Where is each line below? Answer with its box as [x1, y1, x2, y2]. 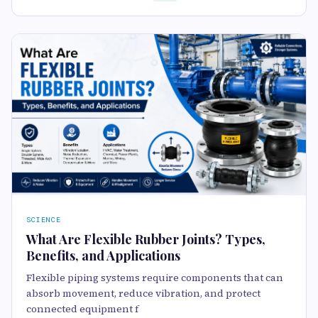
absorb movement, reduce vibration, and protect [26, 286, 261, 301]
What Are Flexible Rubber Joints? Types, [26, 231, 265, 248]
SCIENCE [26, 215, 61, 225]
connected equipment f [26, 302, 138, 317]
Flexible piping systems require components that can [26, 270, 283, 285]
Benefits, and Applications [26, 247, 180, 265]
